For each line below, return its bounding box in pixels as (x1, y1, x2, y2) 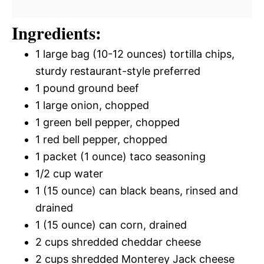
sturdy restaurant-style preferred (35, 64, 200, 77)
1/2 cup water (35, 167, 103, 180)
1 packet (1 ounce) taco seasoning (35, 150, 206, 163)
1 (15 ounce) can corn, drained (35, 218, 187, 231)
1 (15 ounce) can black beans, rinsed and (35, 184, 238, 197)
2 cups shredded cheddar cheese (35, 235, 201, 248)
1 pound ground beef (35, 81, 139, 94)
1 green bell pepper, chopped (35, 115, 180, 128)
